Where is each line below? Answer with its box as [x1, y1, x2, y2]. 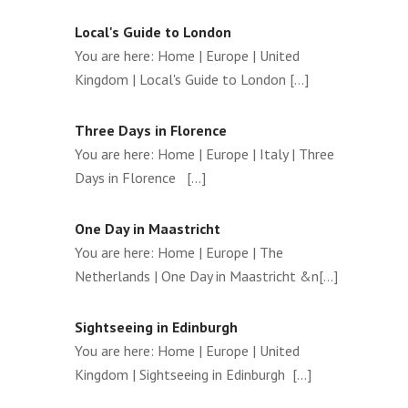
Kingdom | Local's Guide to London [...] [75, 69, 309, 88]
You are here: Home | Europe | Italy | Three [75, 144, 334, 163]
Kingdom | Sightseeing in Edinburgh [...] [75, 364, 311, 383]
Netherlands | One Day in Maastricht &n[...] [75, 266, 338, 285]
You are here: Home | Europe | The [75, 242, 283, 261]
